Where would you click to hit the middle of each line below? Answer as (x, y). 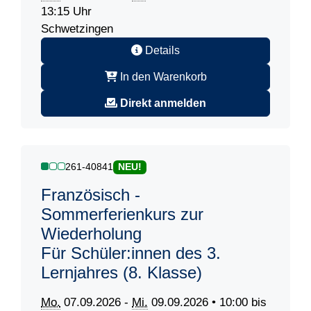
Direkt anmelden (163, 103)
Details (161, 51)
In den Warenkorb (162, 77)
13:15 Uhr (66, 12)
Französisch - (91, 195)
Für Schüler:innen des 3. (131, 253)
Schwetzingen (77, 29)
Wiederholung (91, 234)
